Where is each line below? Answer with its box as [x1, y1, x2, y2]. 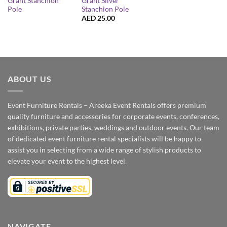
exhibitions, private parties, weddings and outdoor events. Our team [8, 123, 219, 132]
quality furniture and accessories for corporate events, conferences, [8, 112, 219, 121]
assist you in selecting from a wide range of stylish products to [8, 145, 201, 155]
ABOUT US [8, 73, 52, 84]
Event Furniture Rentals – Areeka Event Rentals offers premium [8, 101, 206, 110]
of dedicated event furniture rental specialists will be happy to [8, 134, 201, 143]
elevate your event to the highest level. [8, 157, 127, 166]
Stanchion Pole [81, 5, 129, 13]
